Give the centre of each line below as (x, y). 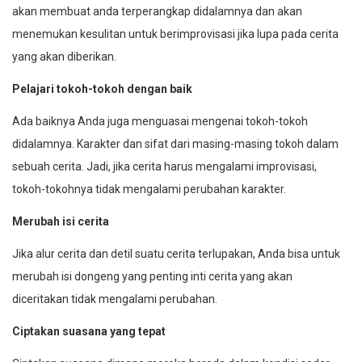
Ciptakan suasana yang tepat (89, 331)
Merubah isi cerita (61, 221)
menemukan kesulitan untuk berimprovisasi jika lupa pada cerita (175, 34)
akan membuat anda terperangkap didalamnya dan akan (157, 11)
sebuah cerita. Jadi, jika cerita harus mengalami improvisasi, (164, 166)
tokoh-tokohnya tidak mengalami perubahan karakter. (149, 189)
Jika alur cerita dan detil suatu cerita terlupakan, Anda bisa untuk (176, 253)
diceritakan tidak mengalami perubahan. (115, 299)
